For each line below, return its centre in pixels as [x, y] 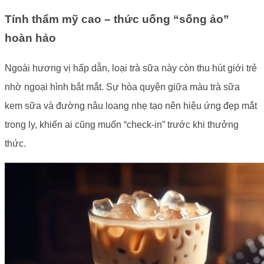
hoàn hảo [30, 38]
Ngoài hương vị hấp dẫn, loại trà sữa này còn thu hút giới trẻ [131, 68]
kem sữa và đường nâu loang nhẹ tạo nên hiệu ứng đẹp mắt [131, 106]
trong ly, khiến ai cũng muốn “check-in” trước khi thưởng [122, 125]
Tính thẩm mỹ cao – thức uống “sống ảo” [117, 19]
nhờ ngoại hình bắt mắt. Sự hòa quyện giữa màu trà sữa [122, 87]
